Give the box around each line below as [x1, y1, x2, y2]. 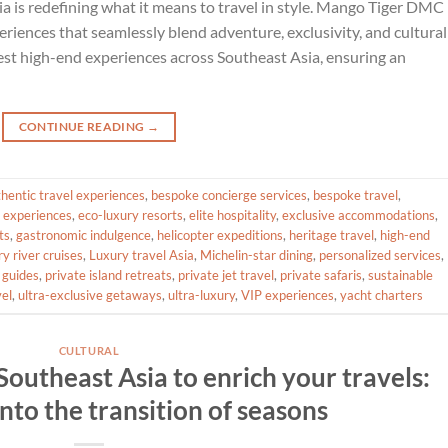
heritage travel [289, 227, 374, 244]
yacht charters [340, 287, 423, 304]
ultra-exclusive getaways [18, 287, 162, 304]
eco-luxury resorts [78, 207, 183, 224]
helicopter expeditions [157, 227, 283, 244]
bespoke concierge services [151, 187, 307, 204]
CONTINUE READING [18, 118, 147, 134]
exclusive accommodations [282, 207, 435, 224]
